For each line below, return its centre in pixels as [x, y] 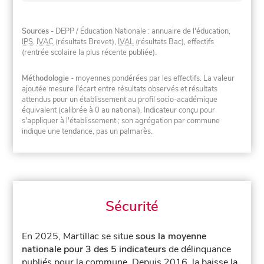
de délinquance [199, 250]
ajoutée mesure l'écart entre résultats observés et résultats [120, 89]
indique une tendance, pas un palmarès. [88, 131]
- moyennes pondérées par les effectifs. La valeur [152, 78]
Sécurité [132, 207]
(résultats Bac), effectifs [174, 42]
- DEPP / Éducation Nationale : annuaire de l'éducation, [140, 32]
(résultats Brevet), [86, 42]
